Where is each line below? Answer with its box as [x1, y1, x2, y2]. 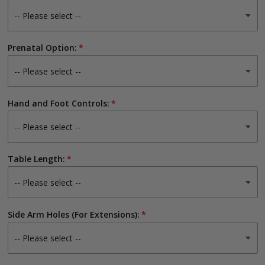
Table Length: [7, 153, 65, 164]
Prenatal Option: [7, 42, 77, 53]
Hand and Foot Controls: [7, 98, 109, 109]
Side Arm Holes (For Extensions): [7, 209, 140, 220]
